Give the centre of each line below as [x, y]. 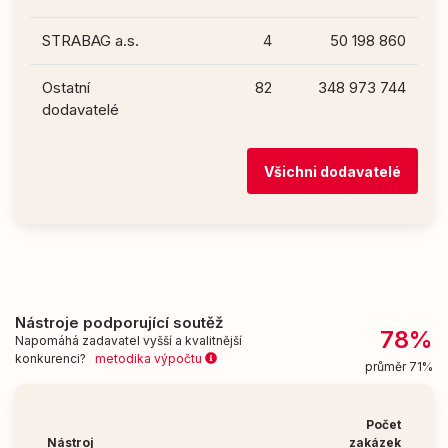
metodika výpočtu [150, 358]
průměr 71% [398, 366]
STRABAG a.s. [90, 41]
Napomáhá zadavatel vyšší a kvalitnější [128, 340]
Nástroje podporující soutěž [119, 322]
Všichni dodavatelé [332, 171]
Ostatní [66, 88]
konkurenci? [55, 358]
